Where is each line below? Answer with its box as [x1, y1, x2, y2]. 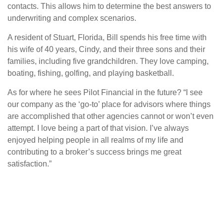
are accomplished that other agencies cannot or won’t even [7, 112, 214, 120]
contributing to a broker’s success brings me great [7, 148, 181, 156]
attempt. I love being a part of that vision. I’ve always [7, 124, 189, 132]
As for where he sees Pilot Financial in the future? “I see [7, 88, 203, 97]
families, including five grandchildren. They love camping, [7, 57, 209, 65]
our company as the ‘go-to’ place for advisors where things [7, 100, 211, 109]
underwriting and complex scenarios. [7, 14, 136, 22]
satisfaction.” [7, 160, 52, 168]
